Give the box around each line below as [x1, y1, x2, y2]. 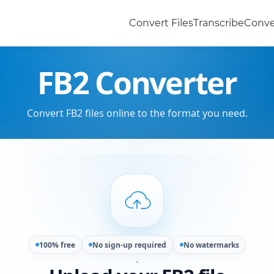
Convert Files [129, 17, 193, 29]
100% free [39, 239, 75, 250]
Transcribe [193, 17, 244, 29]
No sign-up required [92, 239, 166, 250]
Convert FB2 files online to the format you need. [26, 106, 248, 120]
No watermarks [183, 239, 239, 250]
